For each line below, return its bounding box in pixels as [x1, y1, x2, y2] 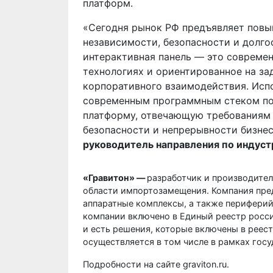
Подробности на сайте [83, 258, 180, 269]
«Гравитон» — [83, 172, 147, 183]
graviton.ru [183, 258, 227, 269]
